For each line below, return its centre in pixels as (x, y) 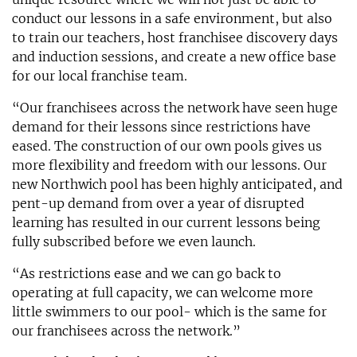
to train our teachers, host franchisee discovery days (175, 37)
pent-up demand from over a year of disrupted (158, 203)
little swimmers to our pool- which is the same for (169, 311)
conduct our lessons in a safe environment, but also (172, 18)
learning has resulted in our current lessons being (166, 222)
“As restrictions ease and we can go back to (147, 273)
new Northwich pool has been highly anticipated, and (177, 184)
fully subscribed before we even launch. (134, 241)
